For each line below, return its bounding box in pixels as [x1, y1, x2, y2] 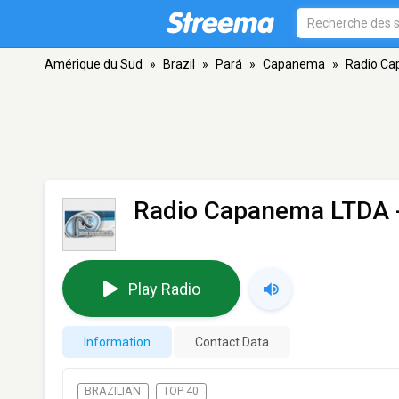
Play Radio [127, 279, 200, 298]
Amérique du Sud [45, 57, 142, 71]
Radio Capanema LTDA [134, 196, 389, 225]
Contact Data [195, 335, 269, 349]
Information [84, 335, 151, 349]
